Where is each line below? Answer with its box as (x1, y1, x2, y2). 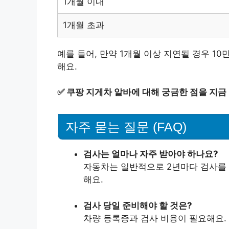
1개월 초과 (63, 19, 104, 30)
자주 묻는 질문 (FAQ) (65, 120, 187, 134)
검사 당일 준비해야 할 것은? (83, 200, 192, 211)
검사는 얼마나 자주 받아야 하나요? (83, 149, 218, 159)
